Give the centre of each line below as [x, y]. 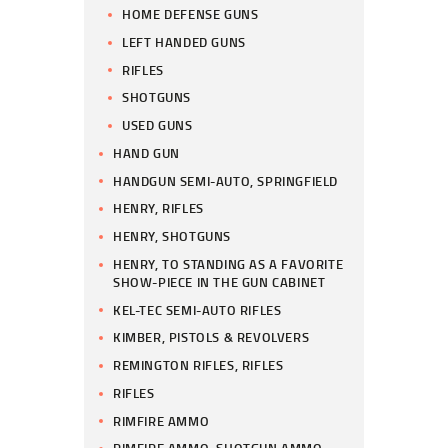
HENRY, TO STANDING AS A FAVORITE [228, 263]
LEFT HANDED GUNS [184, 41]
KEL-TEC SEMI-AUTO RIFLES [197, 309]
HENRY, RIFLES [158, 208]
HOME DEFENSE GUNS [190, 14]
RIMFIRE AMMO [161, 420]
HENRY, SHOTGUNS [172, 236]
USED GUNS [157, 125]
